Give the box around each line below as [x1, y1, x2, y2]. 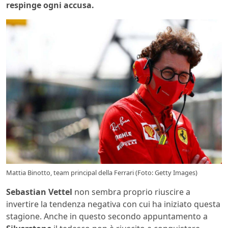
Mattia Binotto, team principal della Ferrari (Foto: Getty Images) [6, 168, 197, 178]
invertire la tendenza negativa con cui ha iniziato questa [6, 198, 220, 210]
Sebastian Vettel [6, 186, 72, 198]
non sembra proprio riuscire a [72, 186, 190, 198]
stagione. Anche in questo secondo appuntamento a [6, 211, 208, 222]
